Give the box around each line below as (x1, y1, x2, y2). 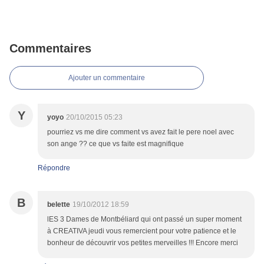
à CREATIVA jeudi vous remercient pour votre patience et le (47, 227, 236, 236)
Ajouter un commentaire (68, 74, 145, 82)
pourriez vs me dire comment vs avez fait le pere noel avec (47, 128, 234, 137)
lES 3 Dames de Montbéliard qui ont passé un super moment (47, 215, 242, 224)
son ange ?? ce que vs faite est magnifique (47, 140, 184, 148)
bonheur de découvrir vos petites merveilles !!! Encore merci (47, 239, 238, 247)
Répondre (38, 164, 70, 173)
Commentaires (9, 42, 91, 55)
